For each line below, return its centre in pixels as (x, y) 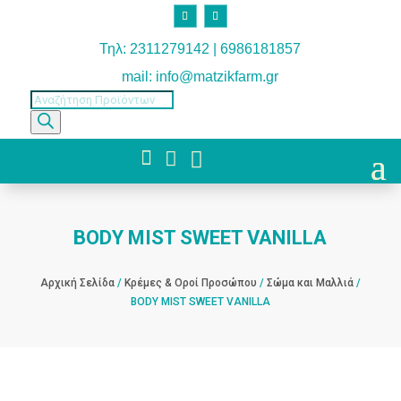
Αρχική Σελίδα (77, 282)
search (47, 117)
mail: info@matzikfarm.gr (200, 76)
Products (52, 98)
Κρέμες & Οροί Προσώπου (190, 282)
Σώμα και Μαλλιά (310, 282)
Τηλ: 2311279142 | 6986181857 (200, 48)
